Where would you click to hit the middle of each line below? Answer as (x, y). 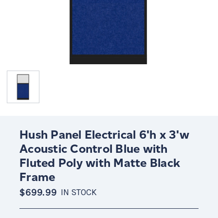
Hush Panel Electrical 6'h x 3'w (104, 135)
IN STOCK (79, 192)
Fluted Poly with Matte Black (100, 163)
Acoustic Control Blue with (94, 149)
